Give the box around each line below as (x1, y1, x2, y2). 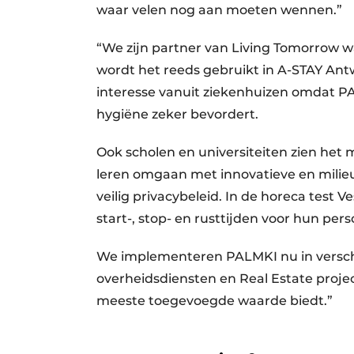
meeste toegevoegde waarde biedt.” (96, 293, 333, 309)
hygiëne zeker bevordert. (96, 107, 258, 122)
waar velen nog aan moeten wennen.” (96, 2, 342, 18)
